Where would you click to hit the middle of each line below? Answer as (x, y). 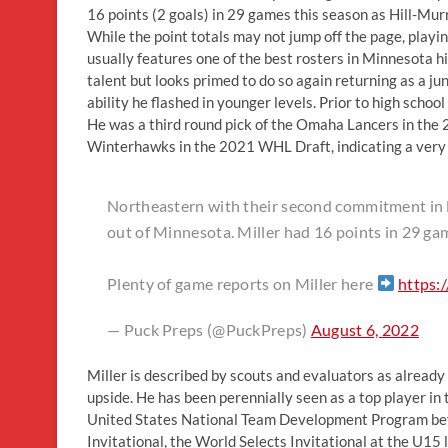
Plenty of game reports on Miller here (242, 283)
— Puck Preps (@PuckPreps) (209, 329)
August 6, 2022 (365, 329)
